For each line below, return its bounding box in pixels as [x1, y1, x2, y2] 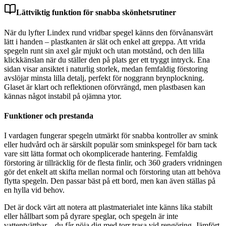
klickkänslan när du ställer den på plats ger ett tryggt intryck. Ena [4, 55, 210, 64]
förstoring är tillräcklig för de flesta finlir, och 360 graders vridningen [4, 158, 222, 167]
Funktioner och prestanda [4, 111, 93, 120]
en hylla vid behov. [4, 186, 65, 195]
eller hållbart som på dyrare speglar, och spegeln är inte [4, 212, 178, 221]
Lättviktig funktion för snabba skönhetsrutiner [16, 8, 176, 17]
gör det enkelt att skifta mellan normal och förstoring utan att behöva [4, 167, 220, 177]
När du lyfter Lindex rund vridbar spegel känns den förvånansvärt [4, 28, 213, 37]
